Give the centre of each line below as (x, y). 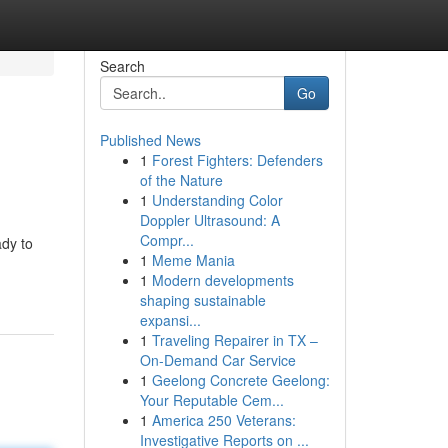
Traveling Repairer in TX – (234, 340)
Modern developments (222, 280)
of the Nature (181, 180)
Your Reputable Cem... (211, 400)
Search (122, 66)
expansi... (170, 320)
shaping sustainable (202, 300)
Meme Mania (193, 260)
